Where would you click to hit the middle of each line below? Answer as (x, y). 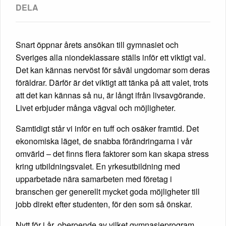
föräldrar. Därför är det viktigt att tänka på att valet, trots (112, 82)
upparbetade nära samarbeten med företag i (94, 179)
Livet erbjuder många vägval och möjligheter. (96, 107)
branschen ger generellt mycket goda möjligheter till (108, 191)
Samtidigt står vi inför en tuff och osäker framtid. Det (107, 128)
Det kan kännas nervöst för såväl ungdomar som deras (113, 70)
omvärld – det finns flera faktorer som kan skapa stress (112, 153)
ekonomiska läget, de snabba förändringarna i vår (104, 141)
